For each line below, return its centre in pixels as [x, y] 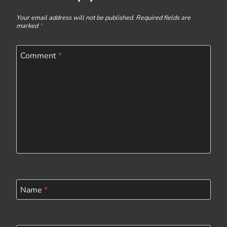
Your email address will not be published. [75, 18]
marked [28, 26]
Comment [39, 55]
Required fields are [163, 18]
